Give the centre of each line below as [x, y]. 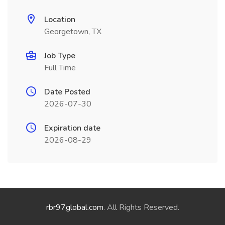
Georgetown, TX [73, 32]
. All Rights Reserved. [141, 207]
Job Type [60, 56]
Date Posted [67, 92]
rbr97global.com [75, 207]
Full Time [60, 68]
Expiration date [72, 128]
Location [60, 20]
